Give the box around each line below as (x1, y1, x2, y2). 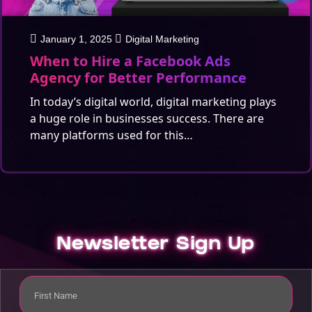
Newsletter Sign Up (56, 236, 256, 256)
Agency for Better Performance (30, 68, 247, 87)
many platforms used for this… (30, 127, 193, 143)
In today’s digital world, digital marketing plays (30, 93, 276, 109)
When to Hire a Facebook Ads (30, 51, 231, 70)
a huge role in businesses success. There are (30, 110, 264, 126)
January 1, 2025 (40, 33, 112, 45)
